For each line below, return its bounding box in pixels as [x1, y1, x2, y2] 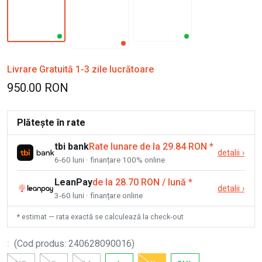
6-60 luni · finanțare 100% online [54, 155, 165, 165]
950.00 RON [7, 81, 68, 95]
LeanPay [54, 177, 92, 188]
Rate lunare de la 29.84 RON [89, 141, 207, 153]
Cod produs [17, 238, 64, 250]
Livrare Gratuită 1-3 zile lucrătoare [7, 64, 154, 75]
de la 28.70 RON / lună [92, 177, 186, 188]
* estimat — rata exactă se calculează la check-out [17, 212, 184, 222]
